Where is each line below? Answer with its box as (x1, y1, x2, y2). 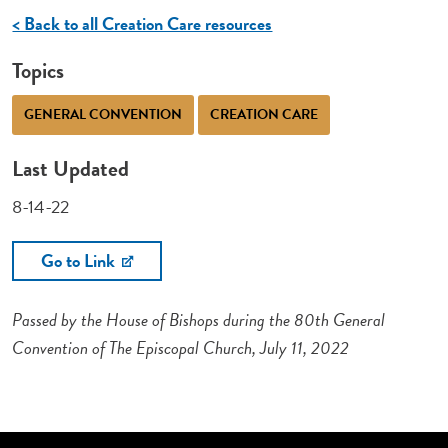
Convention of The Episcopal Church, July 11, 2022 (12, 333, 350, 361)
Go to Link (41, 246, 120, 274)
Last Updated (12, 151, 130, 185)
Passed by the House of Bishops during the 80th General (12, 305, 386, 333)
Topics (12, 53, 65, 87)
